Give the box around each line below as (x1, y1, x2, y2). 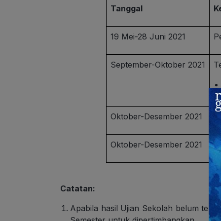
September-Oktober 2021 (110, 60, 205, 70)
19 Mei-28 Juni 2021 (110, 32, 185, 42)
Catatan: (60, 184, 95, 194)
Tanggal (110, 3, 143, 14)
